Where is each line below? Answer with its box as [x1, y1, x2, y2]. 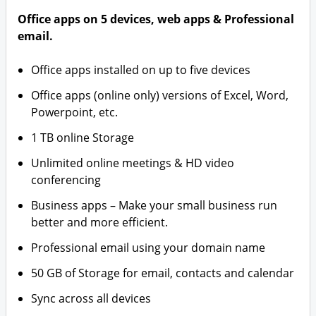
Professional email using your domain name [31, 240, 266, 255]
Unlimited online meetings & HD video [31, 155, 235, 171]
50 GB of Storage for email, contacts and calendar [31, 265, 295, 281]
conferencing [31, 172, 102, 188]
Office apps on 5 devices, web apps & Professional [18, 11, 294, 27]
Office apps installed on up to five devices [31, 62, 251, 78]
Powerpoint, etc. [31, 104, 119, 120]
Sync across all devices [31, 291, 152, 306]
